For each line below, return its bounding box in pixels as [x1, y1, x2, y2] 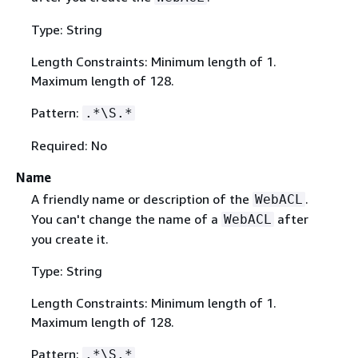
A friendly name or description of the [30, 191, 253, 208]
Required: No [30, 137, 107, 153]
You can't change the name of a [30, 211, 221, 228]
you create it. [30, 231, 109, 248]
